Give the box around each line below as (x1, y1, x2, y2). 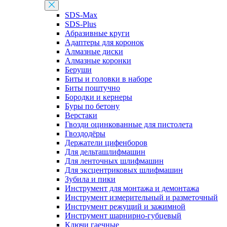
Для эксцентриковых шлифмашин (65, 166, 183, 174)
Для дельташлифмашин (65, 147, 145, 156)
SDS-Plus (65, 20, 96, 28)
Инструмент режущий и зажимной (65, 202, 185, 211)
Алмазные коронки (65, 56, 131, 65)
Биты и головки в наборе (65, 74, 152, 83)
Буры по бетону (65, 102, 120, 110)
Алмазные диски (65, 47, 123, 56)
